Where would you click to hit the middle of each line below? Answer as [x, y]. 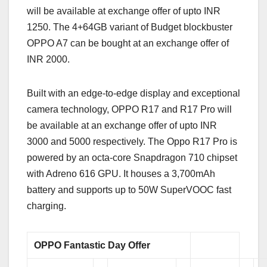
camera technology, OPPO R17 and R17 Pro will [129, 109]
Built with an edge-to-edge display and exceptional [133, 93]
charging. [46, 206]
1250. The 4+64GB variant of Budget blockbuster [130, 27]
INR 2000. [48, 59]
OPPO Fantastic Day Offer [92, 245]
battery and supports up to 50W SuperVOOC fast [129, 190]
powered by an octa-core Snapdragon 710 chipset [132, 157]
